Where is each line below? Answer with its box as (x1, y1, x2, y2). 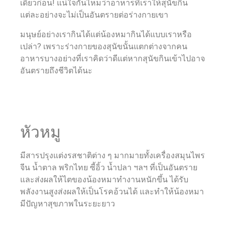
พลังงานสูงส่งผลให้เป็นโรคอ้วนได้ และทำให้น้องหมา (20, 186, 204, 196)
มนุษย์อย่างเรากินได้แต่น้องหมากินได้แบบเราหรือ (20, 29, 192, 39)
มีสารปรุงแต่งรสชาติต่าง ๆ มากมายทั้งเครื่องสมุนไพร (20, 150, 205, 160)
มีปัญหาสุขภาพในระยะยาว (20, 198, 115, 208)
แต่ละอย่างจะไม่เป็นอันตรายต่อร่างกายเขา (20, 10, 170, 20)
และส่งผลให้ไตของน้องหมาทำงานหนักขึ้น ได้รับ (20, 174, 188, 184)
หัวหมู (20, 122, 61, 142)
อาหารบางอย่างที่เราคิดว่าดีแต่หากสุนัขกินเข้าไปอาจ (20, 53, 205, 63)
